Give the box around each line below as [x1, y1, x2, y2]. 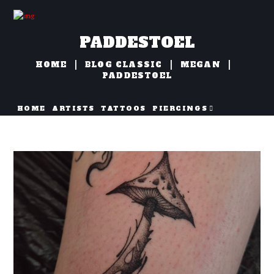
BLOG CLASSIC [85, 60, 163, 70]
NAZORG [17, 120, 59, 129]
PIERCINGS [152, 103, 208, 113]
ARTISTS [52, 103, 95, 113]
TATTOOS [101, 103, 146, 113]
